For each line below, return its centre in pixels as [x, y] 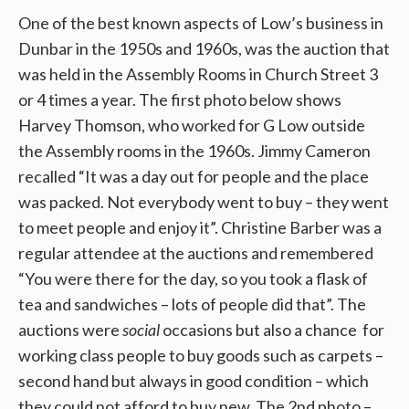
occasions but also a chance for [272, 330]
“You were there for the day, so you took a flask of [193, 279]
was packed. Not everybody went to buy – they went [204, 202]
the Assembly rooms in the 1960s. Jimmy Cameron [194, 151]
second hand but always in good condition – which [194, 381]
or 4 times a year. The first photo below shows [180, 100]
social [141, 330]
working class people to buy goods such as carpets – [201, 356]
